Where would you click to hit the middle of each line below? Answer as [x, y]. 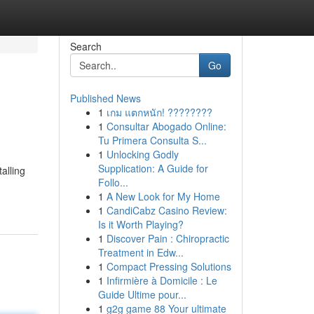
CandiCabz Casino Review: [166, 210]
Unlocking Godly [142, 154]
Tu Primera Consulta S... [152, 140]
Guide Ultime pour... [142, 294]
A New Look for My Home [163, 196]
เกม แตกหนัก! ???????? [159, 112]
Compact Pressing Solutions [169, 266]
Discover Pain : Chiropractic [168, 238]
